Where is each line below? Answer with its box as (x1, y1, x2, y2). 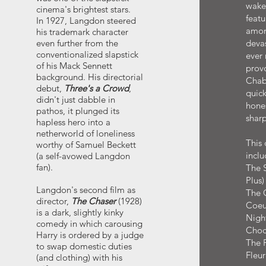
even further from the (36, 37, 118, 49)
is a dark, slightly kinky (36, 207, 123, 218)
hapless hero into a (36, 116, 110, 128)
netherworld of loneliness (36, 128, 135, 139)
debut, (36, 83, 64, 94)
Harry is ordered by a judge (36, 229, 144, 240)
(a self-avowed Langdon (36, 150, 130, 161)
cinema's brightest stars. (36, 4, 131, 15)
